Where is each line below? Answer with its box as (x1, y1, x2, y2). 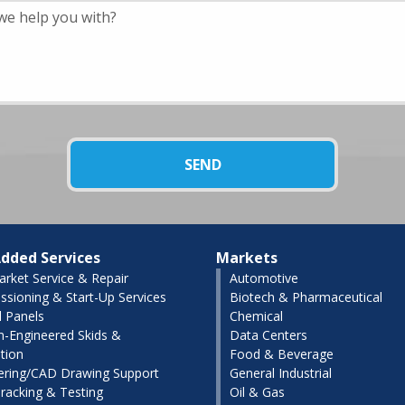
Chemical (230, 307, 283, 325)
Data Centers (230, 326, 307, 344)
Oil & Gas (230, 383, 285, 400)
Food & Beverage (230, 345, 334, 363)
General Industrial (230, 364, 332, 381)
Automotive (230, 269, 298, 287)
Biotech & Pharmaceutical (230, 288, 382, 306)
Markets (216, 248, 278, 268)
